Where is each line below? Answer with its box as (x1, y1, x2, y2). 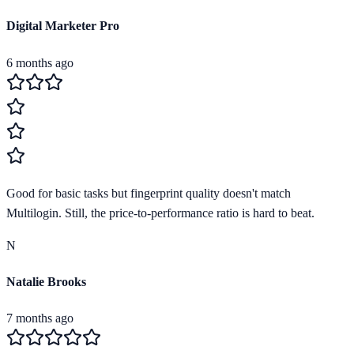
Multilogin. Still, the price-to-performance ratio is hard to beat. (6, 205, 314, 220)
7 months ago (6, 311, 73, 326)
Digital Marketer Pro (6, 19, 119, 33)
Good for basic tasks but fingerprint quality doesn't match (6, 186, 291, 200)
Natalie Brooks (6, 274, 86, 288)
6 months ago (6, 55, 73, 70)
